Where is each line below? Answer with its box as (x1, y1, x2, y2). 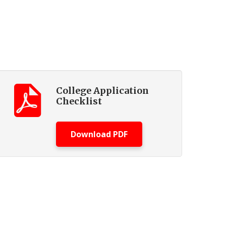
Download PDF (70, 129, 128, 140)
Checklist (55, 95, 102, 107)
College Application (55, 85, 149, 96)
